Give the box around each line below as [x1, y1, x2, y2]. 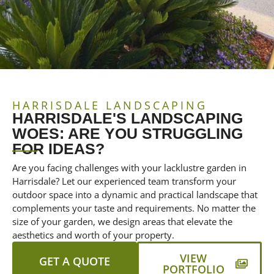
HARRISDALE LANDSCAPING [12, 98, 207, 113]
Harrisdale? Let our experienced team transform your [12, 175, 236, 187]
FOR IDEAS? [12, 140, 105, 157]
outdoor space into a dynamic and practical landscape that [12, 188, 257, 201]
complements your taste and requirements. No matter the [12, 202, 256, 214]
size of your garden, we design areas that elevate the [12, 215, 232, 228]
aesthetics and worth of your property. [12, 229, 174, 241]
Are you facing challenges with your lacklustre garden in [12, 161, 246, 174]
